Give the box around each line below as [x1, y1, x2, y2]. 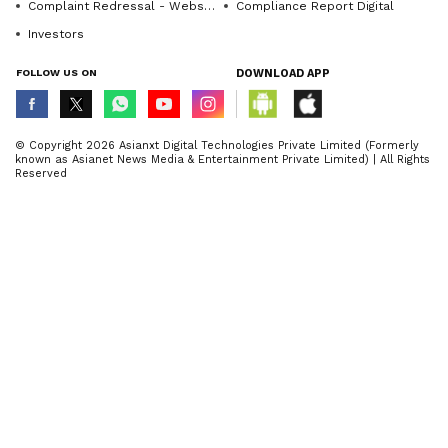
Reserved [15, 167, 67, 180]
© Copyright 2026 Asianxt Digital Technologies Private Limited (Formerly [15, 139, 419, 152]
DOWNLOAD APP [236, 67, 330, 80]
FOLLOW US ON [16, 67, 97, 78]
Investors [28, 27, 84, 41]
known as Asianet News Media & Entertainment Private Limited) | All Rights [15, 153, 430, 166]
